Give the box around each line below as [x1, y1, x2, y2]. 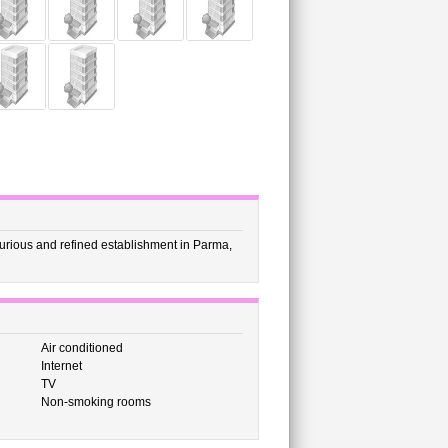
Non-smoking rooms [40, 395, 151, 409]
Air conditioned [40, 341, 123, 355]
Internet [40, 359, 82, 373]
